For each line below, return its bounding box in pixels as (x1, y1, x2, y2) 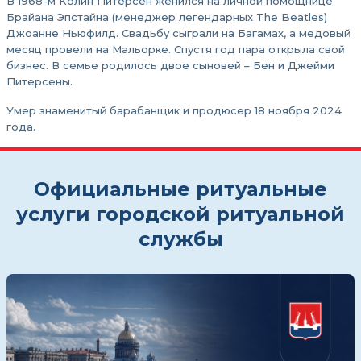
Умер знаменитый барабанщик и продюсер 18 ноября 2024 (6, 104, 342, 117)
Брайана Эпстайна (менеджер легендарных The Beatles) (6, 10, 327, 23)
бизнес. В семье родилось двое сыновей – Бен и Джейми (6, 59, 334, 72)
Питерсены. (6, 75, 73, 88)
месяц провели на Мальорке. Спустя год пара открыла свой (6, 43, 345, 56)
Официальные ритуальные (34, 177, 327, 201)
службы (138, 227, 223, 251)
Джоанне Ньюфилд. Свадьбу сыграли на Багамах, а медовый (6, 27, 351, 39)
